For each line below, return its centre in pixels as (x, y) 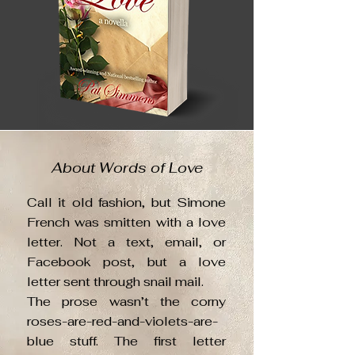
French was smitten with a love (126, 222)
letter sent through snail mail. (115, 282)
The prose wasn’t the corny (126, 302)
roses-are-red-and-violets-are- (122, 321)
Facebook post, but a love (126, 262)
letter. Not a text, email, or (126, 242)
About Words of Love (127, 168)
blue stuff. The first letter (126, 341)
